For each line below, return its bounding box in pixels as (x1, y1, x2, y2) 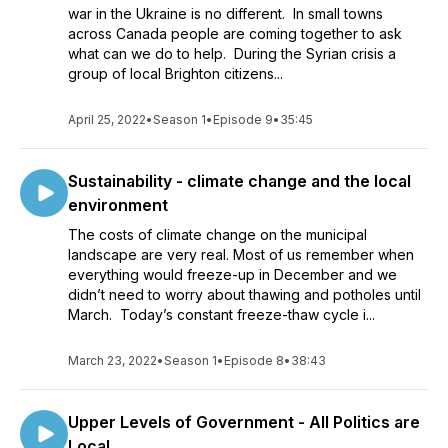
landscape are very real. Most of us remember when (68, 246, 414, 263)
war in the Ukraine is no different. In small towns (68, 5, 383, 22)
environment (68, 195, 168, 215)
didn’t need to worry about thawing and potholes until (68, 286, 421, 303)
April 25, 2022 (68, 112, 146, 127)
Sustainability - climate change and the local (68, 171, 411, 191)
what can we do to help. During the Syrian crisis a (68, 45, 396, 62)
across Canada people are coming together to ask (68, 25, 402, 42)
